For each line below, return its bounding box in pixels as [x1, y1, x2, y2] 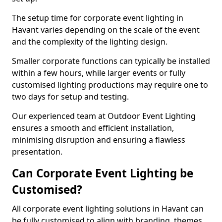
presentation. [12, 146, 62, 157]
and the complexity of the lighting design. [12, 36, 169, 47]
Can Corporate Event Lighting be [12, 166, 193, 181]
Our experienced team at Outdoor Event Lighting [12, 111, 196, 121]
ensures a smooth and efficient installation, [12, 122, 174, 133]
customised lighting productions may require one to [12, 79, 208, 90]
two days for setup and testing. [12, 91, 131, 102]
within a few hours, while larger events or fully [12, 67, 185, 78]
